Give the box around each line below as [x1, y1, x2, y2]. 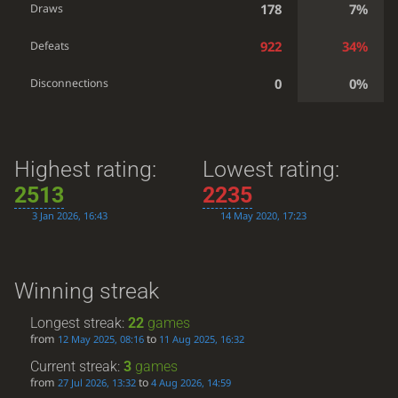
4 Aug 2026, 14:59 [151, 375, 232, 389]
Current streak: [30, 357, 124, 375]
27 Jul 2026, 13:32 [58, 375, 137, 389]
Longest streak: [30, 314, 129, 332]
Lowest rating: [203, 156, 340, 183]
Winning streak [13, 277, 159, 304]
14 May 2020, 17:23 [220, 209, 307, 223]
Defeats [30, 37, 70, 53]
